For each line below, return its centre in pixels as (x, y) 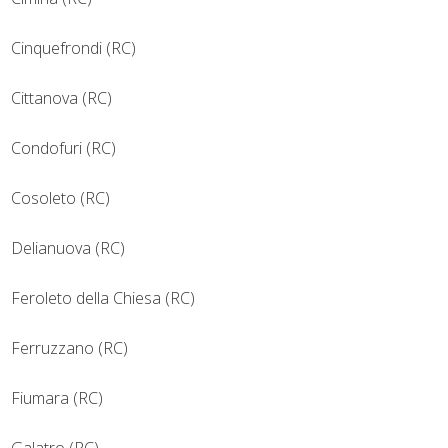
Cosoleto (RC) (60, 198)
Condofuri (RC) (63, 148)
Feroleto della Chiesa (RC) (103, 298)
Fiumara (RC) (57, 398)
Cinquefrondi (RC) (73, 48)
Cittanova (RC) (61, 98)
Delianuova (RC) (68, 248)
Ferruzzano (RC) (69, 348)
